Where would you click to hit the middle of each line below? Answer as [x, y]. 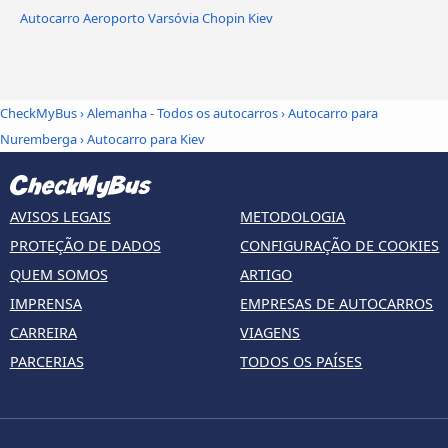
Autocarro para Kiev [146, 139]
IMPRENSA [45, 303]
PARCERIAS [46, 361]
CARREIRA [43, 332]
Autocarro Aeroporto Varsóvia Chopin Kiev [146, 17]
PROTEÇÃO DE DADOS [85, 245]
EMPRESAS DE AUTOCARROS [337, 303]
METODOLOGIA [293, 216]
